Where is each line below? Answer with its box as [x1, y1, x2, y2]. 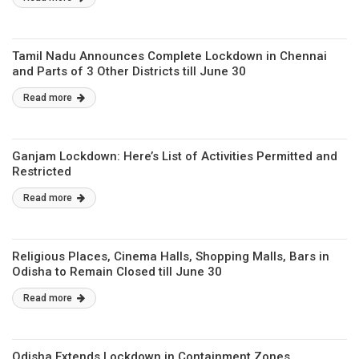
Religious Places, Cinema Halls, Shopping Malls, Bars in [12, 249, 329, 264]
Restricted [12, 164, 71, 179]
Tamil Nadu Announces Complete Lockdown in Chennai [12, 49, 327, 63]
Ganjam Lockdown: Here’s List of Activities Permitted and [12, 149, 337, 163]
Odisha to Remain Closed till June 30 [12, 264, 222, 279]
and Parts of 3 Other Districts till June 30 [12, 64, 246, 79]
